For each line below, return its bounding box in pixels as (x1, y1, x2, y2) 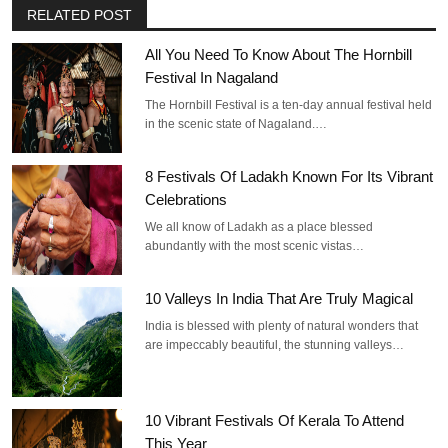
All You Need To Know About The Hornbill (145, 45, 413, 63)
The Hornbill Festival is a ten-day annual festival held (145, 97, 433, 112)
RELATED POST (27, 6, 132, 23)
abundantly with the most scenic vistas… (145, 238, 365, 253)
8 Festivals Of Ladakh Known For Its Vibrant (145, 167, 434, 185)
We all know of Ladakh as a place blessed (145, 219, 374, 234)
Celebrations (145, 190, 228, 208)
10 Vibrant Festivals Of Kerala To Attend (145, 411, 405, 429)
